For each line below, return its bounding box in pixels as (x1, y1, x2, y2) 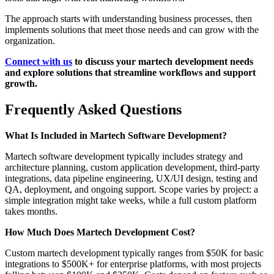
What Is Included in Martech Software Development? (5, 130, 227, 141)
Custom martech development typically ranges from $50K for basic (5, 247, 264, 258)
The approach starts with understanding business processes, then (5, 13, 252, 24)
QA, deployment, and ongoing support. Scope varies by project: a (5, 183, 258, 194)
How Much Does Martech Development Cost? (5, 226, 195, 237)
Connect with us (5, 56, 72, 67)
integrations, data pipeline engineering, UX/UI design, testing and (5, 172, 257, 183)
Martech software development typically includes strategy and (5, 150, 243, 161)
